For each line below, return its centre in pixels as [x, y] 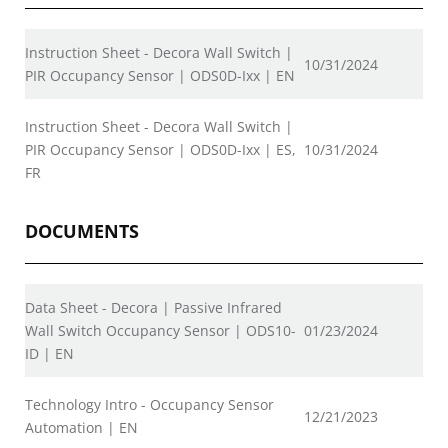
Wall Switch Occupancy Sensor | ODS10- [160, 330]
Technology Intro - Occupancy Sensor [149, 404]
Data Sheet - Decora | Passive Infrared [153, 307]
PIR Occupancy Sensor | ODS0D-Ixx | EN [160, 75]
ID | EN [49, 353]
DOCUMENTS [82, 230]
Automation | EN [81, 427]
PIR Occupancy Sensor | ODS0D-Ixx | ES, [160, 149]
